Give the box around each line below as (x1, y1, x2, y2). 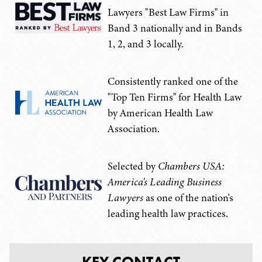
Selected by (108, 159, 158, 173)
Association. (108, 122, 160, 136)
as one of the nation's (143, 191, 233, 205)
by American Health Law (108, 106, 213, 120)
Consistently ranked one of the (108, 74, 238, 88)
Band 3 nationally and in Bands (108, 21, 242, 35)
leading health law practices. (108, 206, 228, 220)
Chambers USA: (158, 159, 225, 173)
